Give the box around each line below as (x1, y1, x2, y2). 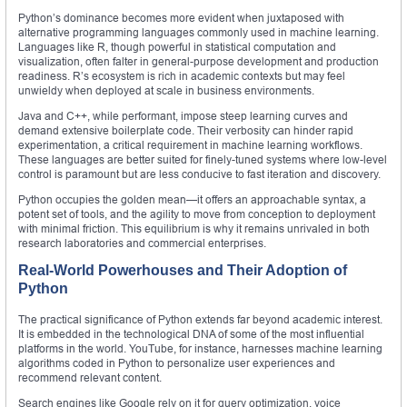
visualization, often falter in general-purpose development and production (18, 55, 379, 69)
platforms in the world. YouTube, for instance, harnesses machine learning (18, 342, 382, 356)
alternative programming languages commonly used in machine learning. (18, 25, 379, 40)
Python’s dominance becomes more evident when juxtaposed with (18, 11, 344, 25)
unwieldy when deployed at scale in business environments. (18, 84, 314, 98)
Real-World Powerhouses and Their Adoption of (18, 263, 347, 279)
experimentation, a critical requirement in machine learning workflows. (18, 138, 362, 153)
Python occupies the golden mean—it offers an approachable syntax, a (18, 193, 366, 207)
